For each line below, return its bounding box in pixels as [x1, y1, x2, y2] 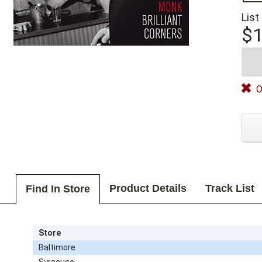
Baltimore [38, 242, 75, 252]
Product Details [109, 182, 187, 195]
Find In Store [25, 183, 90, 195]
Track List [205, 182, 254, 195]
